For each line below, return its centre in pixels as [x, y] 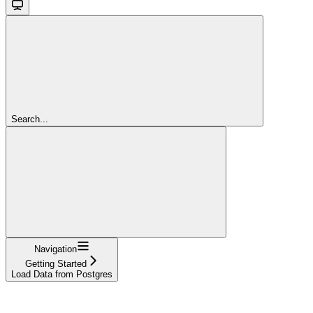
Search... [30, 119]
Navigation [56, 249]
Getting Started [56, 263]
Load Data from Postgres [62, 274]
